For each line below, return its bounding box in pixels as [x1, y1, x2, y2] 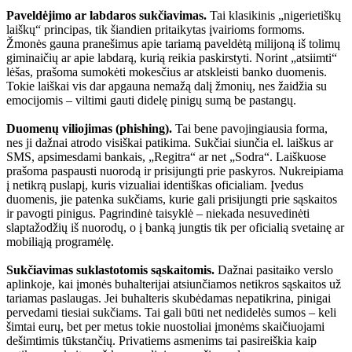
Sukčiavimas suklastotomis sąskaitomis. [6, 262, 214, 277]
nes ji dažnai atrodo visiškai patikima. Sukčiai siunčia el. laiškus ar [6, 135, 333, 149]
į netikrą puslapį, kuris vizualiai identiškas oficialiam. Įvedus [6, 178, 303, 192]
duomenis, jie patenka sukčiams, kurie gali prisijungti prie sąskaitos [6, 192, 337, 206]
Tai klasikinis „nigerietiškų [207, 8, 341, 22]
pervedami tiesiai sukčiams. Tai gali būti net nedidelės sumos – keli [6, 305, 336, 319]
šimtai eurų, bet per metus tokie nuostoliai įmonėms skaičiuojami [6, 319, 324, 333]
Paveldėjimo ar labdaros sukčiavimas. [6, 8, 207, 22]
